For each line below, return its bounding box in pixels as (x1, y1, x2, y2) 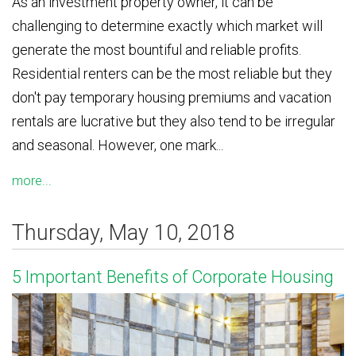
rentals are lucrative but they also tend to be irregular (12, 112, 335, 130)
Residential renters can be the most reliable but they (12, 64, 332, 82)
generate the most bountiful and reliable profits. (12, 41, 301, 58)
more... (12, 172, 52, 188)
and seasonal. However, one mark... (12, 136, 223, 153)
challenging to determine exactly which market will (12, 17, 323, 34)
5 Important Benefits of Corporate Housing (12, 266, 334, 287)
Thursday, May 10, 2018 (12, 219, 235, 246)
